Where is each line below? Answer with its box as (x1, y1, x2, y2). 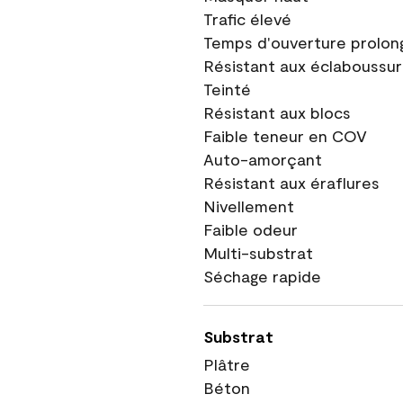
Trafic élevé (203, 9, 291, 29)
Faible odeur (203, 219, 298, 239)
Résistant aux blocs (203, 103, 351, 122)
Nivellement (203, 196, 294, 216)
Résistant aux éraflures (203, 173, 380, 193)
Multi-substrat (203, 243, 313, 263)
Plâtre (203, 354, 250, 374)
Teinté (203, 79, 251, 99)
